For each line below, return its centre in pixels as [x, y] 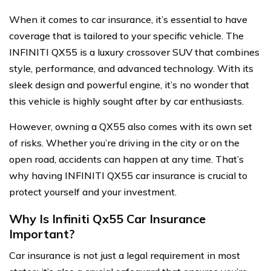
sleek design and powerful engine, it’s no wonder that [129, 85]
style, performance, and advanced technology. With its [131, 68]
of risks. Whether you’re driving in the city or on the [124, 143]
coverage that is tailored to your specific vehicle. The [126, 36]
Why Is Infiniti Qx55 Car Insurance [107, 219]
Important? [42, 234]
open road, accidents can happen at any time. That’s [126, 159]
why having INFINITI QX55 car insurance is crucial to [128, 175]
